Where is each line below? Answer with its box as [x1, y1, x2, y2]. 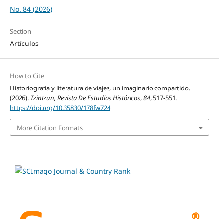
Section [9, 27, 31, 36]
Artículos [9, 39, 39, 48]
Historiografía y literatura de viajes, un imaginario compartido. [9, 84, 190, 93]
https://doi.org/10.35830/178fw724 [9, 103, 110, 112]
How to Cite [9, 71, 44, 81]
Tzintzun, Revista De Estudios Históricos [30, 93, 140, 103]
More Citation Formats [16, 123, 83, 132]
